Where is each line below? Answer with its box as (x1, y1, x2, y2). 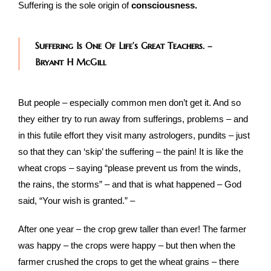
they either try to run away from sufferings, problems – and (18, 114, 248, 125)
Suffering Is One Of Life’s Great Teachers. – (35, 40, 212, 52)
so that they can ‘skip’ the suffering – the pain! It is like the (18, 146, 243, 157)
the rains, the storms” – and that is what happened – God (18, 179, 241, 190)
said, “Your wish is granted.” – (18, 195, 135, 206)
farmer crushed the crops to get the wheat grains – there (18, 256, 239, 267)
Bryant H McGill (35, 56, 106, 68)
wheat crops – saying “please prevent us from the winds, (18, 163, 241, 174)
